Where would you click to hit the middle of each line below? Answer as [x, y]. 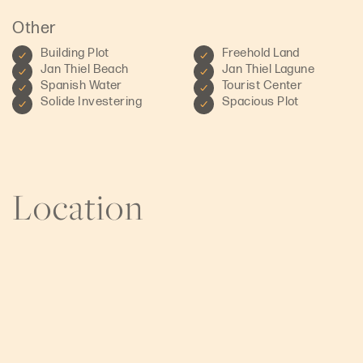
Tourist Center [263, 86]
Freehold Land [261, 53]
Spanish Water [81, 86]
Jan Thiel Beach [85, 70]
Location [78, 207]
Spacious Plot [261, 102]
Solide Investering [92, 102]
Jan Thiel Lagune [269, 70]
